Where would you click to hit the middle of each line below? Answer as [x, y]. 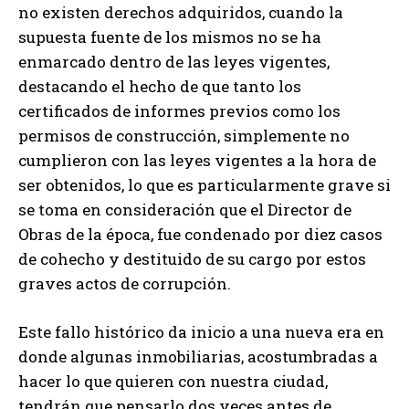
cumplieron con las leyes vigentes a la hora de [197, 160]
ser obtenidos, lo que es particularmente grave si [204, 184]
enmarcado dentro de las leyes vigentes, [174, 61]
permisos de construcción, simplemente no [184, 135]
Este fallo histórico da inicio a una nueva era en [201, 331]
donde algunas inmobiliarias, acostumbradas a [198, 356]
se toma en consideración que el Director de [185, 209]
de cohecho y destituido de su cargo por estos [192, 258]
